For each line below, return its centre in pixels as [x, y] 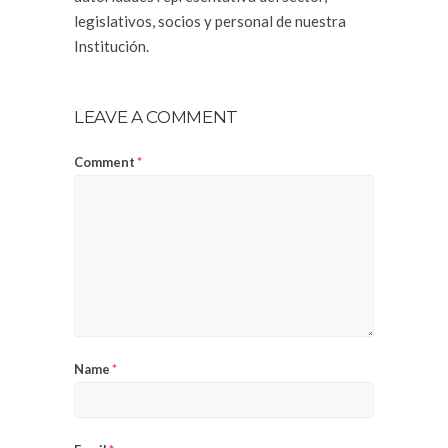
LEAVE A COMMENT [156, 117]
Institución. [111, 46]
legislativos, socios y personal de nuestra [210, 21]
